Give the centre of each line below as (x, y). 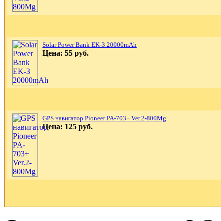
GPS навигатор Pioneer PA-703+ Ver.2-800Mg (104, 118)
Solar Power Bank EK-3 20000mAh (90, 44)
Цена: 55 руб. (66, 53)
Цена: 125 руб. (68, 126)
